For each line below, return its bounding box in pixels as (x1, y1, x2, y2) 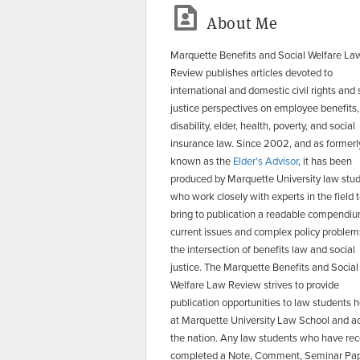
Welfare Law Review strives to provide (170, 277, 339, 292)
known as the (170, 153, 233, 168)
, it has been (298, 153, 352, 168)
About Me (207, 12, 277, 34)
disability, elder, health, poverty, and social (170, 118, 355, 133)
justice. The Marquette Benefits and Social (170, 260, 358, 274)
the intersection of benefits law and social (170, 242, 355, 256)
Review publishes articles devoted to (170, 65, 333, 80)
